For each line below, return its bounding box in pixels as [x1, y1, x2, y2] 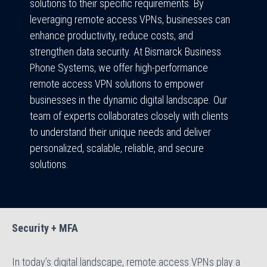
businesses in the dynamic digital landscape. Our [30, 93, 227, 106]
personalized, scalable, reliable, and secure [30, 141, 204, 154]
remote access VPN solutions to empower [30, 77, 204, 90]
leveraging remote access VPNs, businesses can [30, 13, 230, 26]
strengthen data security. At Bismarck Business [30, 45, 221, 58]
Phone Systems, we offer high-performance [30, 61, 208, 74]
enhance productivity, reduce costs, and [30, 29, 193, 42]
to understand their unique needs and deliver [30, 125, 211, 138]
